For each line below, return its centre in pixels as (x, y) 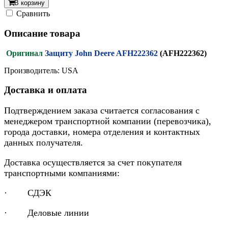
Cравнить (33, 14)
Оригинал (24, 53)
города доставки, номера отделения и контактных (102, 132)
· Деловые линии (47, 213)
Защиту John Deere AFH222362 (102, 53)
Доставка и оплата (46, 90)
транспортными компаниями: (62, 173)
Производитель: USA (41, 70)
